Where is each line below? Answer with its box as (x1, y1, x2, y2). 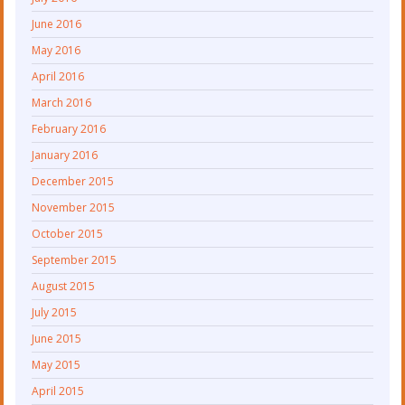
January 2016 (32, 146, 99, 163)
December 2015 (32, 173, 115, 189)
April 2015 (32, 382, 85, 399)
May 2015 (32, 356, 81, 372)
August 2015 (32, 278, 96, 294)
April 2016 (32, 68, 85, 84)
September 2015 (32, 251, 118, 268)
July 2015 (32, 304, 78, 320)
